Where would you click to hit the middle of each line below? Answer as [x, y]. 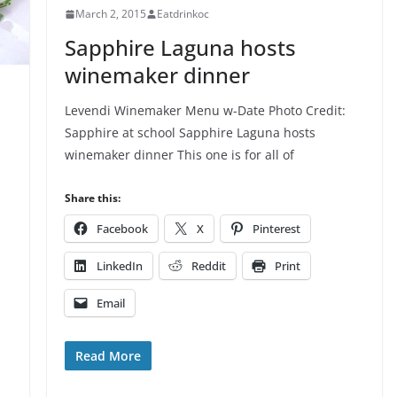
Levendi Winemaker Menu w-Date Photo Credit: [205, 111]
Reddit [208, 266]
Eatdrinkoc [183, 14]
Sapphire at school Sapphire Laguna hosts [190, 133]
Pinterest [276, 229]
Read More [108, 356]
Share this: [92, 198]
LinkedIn [119, 266]
